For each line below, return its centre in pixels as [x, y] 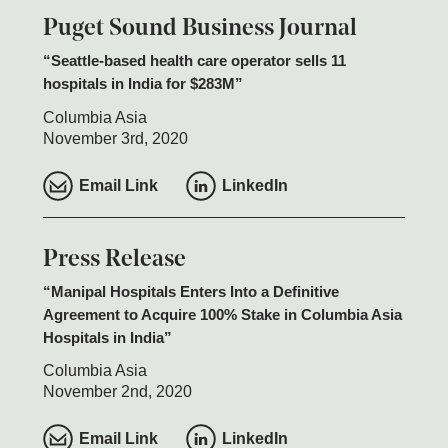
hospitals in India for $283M [138, 84]
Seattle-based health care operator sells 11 [198, 61]
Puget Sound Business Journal [199, 29]
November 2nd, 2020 [117, 391]
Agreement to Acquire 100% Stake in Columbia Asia [222, 314]
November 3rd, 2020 [115, 138]
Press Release [114, 259]
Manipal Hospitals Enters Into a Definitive [194, 291]
